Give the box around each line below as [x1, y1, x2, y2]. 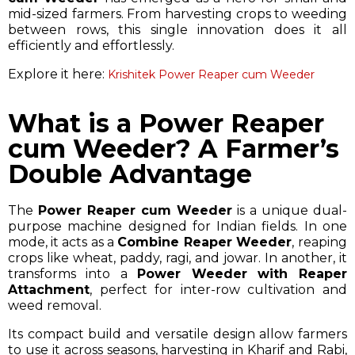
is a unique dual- [232, 202, 347, 218]
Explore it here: [8, 66, 105, 82]
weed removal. [8, 297, 101, 313]
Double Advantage [8, 158, 252, 189]
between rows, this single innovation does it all [8, 21, 347, 37]
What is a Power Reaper [8, 107, 324, 139]
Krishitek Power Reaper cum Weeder [108, 67, 315, 82]
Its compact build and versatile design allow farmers [8, 326, 347, 342]
